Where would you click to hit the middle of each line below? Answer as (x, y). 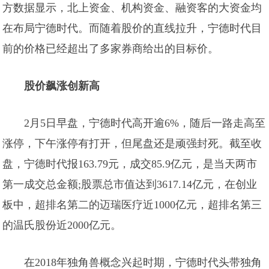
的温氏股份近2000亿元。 (62, 225)
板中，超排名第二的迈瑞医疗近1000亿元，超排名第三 (132, 205)
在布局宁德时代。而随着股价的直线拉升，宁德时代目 (132, 28)
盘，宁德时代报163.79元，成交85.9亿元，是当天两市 (130, 164)
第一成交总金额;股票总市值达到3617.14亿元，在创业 (130, 184)
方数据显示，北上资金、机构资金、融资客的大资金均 (132, 8)
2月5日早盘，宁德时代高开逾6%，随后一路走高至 (145, 123)
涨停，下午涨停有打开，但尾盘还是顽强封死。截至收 (132, 144)
